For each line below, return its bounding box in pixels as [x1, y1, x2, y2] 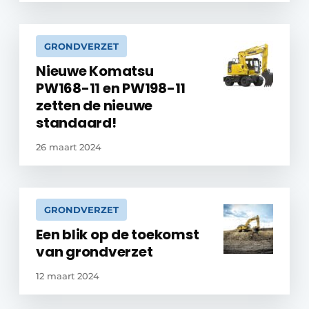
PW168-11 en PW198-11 [36, 79, 186, 98]
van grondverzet [36, 242, 153, 261]
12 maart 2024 [36, 270, 99, 281]
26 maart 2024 [36, 141, 101, 152]
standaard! [36, 113, 117, 132]
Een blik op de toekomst [36, 225, 199, 244]
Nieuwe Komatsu [36, 61, 154, 81]
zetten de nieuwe [36, 96, 153, 115]
